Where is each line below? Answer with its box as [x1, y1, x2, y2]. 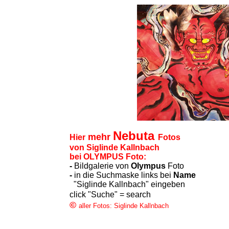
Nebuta [112, 129, 158, 143]
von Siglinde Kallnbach [69, 143, 159, 152]
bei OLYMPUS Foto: [69, 152, 146, 161]
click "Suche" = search [69, 190, 151, 199]
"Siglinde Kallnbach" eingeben [69, 180, 185, 189]
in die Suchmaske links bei [72, 171, 173, 179]
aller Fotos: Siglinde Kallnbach [78, 202, 169, 210]
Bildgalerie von [72, 162, 131, 170]
